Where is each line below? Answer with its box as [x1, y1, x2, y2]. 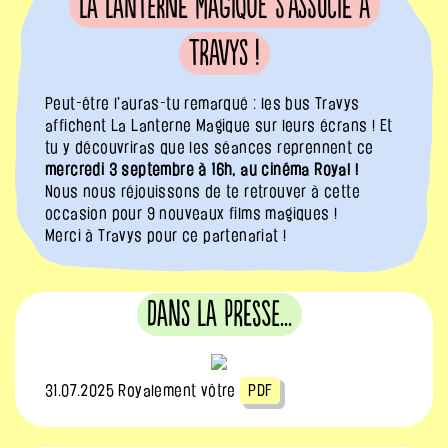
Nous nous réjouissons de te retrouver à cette [45, 182, 360, 200]
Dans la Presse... [146, 293, 292, 336]
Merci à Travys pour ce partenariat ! [45, 226, 287, 244]
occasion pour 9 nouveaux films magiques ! [45, 204, 338, 222]
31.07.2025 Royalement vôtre [45, 381, 241, 399]
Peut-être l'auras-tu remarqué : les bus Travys [45, 94, 360, 112]
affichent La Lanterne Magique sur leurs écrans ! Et [45, 116, 393, 134]
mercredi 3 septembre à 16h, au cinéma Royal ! [45, 160, 358, 178]
